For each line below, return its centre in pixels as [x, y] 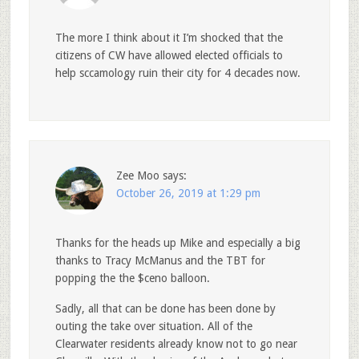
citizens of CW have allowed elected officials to [169, 56]
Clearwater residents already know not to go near [176, 344]
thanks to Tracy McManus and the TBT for [160, 261]
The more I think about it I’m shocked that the [169, 38]
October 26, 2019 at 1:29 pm [188, 194]
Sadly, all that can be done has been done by [165, 309]
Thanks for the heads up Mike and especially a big [177, 243]
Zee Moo [137, 176]
